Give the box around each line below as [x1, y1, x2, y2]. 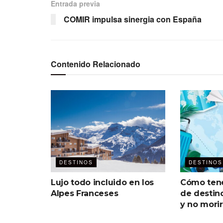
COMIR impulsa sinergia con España [64, 13, 202, 25]
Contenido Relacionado [51, 58, 140, 70]
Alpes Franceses [51, 188, 118, 198]
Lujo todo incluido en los [51, 177, 154, 187]
